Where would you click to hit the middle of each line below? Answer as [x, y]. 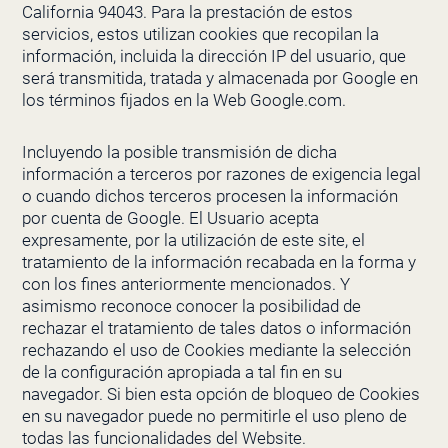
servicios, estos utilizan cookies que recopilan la [200, 34]
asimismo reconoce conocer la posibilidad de [191, 306]
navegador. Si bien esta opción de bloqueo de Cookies [220, 394]
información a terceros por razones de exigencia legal [221, 174]
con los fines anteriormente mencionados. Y [185, 284]
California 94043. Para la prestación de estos [187, 12]
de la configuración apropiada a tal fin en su [181, 372]
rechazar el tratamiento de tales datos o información [216, 328]
